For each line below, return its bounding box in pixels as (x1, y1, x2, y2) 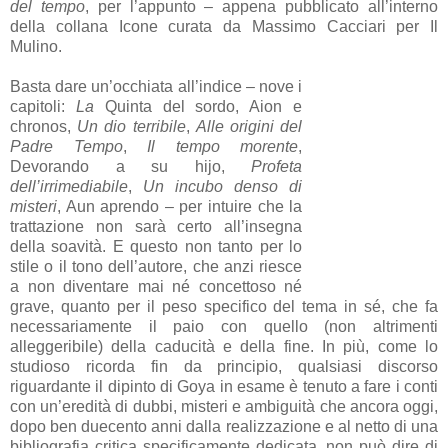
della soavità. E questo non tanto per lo (10, 238, 303, 256)
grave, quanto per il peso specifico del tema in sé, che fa (10, 298, 438, 316)
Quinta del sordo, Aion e (104, 98, 303, 116)
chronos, (10, 118, 78, 136)
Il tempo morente (147, 138, 299, 156)
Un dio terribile (77, 118, 186, 136)
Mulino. (10, 38, 62, 56)
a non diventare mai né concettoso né (10, 278, 303, 296)
